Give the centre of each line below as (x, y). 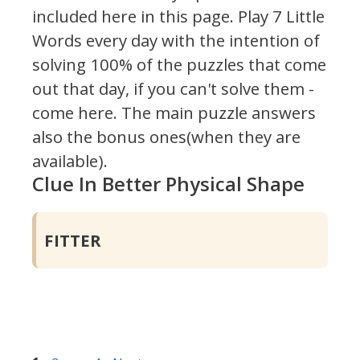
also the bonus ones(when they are (166, 137)
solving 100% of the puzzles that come (179, 65)
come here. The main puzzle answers (174, 113)
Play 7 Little (279, 16)
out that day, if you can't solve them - (173, 89)
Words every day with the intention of (176, 41)
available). (70, 161)
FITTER (73, 241)
